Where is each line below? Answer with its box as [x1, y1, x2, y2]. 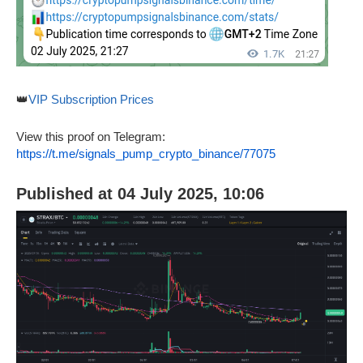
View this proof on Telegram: [16, 130, 165, 144]
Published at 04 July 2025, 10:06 [16, 185, 264, 203]
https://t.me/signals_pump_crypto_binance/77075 [16, 147, 275, 161]
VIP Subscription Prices [28, 92, 154, 107]
